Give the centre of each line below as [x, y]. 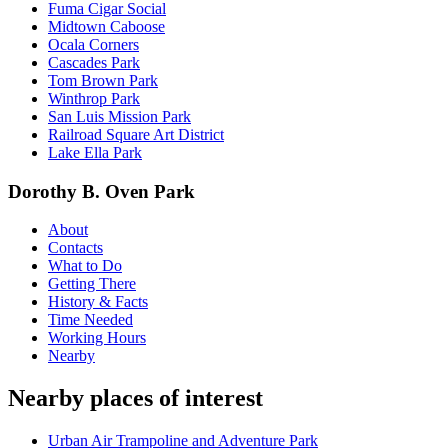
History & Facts [98, 302]
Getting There [92, 284]
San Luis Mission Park [119, 116]
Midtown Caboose [106, 26]
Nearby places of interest [135, 398]
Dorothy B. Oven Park [101, 191]
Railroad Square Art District [136, 134]
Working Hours [97, 338]
